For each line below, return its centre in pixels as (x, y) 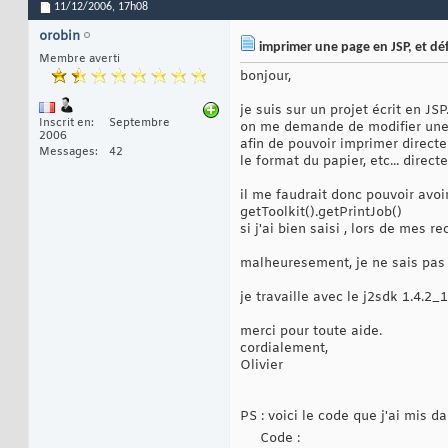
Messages (67, 152)
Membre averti (79, 59)
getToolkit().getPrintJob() (321, 213)
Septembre (139, 123)
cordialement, (284, 349)
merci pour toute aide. (311, 332)
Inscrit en (65, 123)
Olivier (261, 366)
